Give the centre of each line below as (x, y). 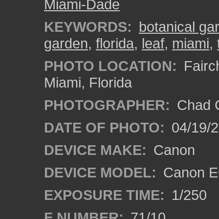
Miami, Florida (88, 82)
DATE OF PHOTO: (104, 127)
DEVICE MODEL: (100, 172)
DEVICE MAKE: (95, 150)
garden (66, 43)
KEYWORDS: (88, 27)
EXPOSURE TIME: (104, 195)
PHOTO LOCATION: (110, 66)
